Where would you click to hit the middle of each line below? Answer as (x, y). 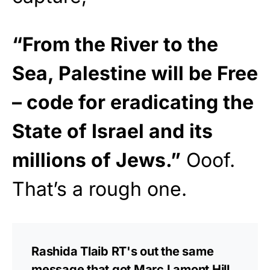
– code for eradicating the (133, 102)
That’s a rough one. (99, 189)
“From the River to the (115, 45)
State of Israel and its (112, 131)
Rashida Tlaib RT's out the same (123, 252)
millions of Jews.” (96, 160)
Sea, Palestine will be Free (135, 74)
